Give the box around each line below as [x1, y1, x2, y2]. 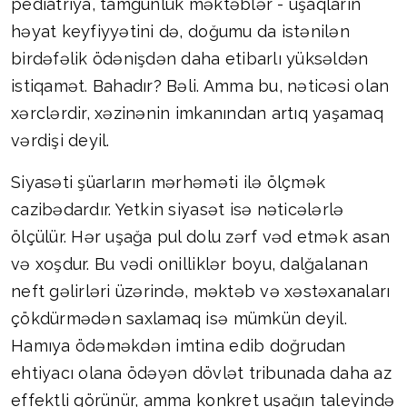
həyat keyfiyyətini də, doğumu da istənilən [11, 22, 350, 42]
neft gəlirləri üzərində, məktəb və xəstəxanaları [11, 282, 391, 302]
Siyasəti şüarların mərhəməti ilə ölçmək [11, 173, 326, 193]
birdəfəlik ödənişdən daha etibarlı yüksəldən [11, 49, 369, 69]
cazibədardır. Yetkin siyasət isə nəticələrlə [11, 200, 344, 220]
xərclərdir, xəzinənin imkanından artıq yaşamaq [11, 104, 383, 124]
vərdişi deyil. [11, 131, 110, 151]
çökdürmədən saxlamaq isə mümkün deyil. [11, 309, 347, 329]
